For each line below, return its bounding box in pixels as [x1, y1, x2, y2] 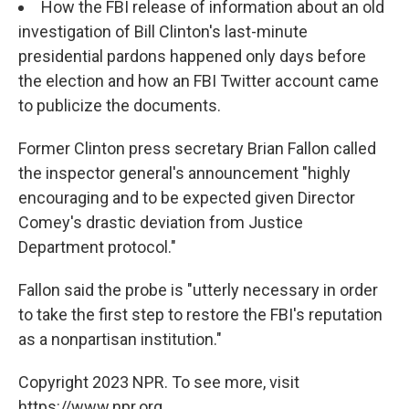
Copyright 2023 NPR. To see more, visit [18, 372, 299, 392]
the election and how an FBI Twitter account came [18, 71, 379, 90]
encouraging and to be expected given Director [18, 188, 355, 207]
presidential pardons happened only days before [18, 47, 366, 66]
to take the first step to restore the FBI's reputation [18, 305, 383, 324]
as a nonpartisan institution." [18, 330, 222, 349]
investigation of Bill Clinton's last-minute [18, 22, 308, 41]
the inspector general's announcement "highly [18, 163, 351, 183]
